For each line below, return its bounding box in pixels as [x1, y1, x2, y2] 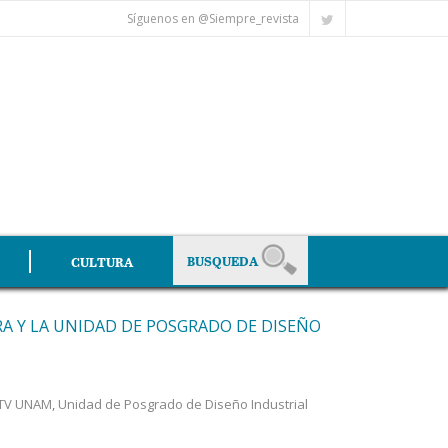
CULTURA [71, 252, 133, 271]
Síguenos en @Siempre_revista [127, 10, 299, 27]
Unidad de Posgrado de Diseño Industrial [57, 395, 308, 413]
